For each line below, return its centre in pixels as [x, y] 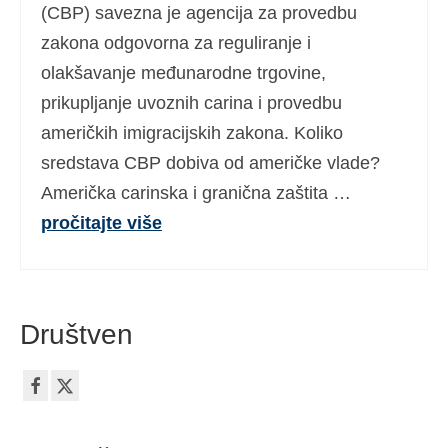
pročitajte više [101, 223]
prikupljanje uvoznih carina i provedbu [191, 103]
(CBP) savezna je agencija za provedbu [199, 13]
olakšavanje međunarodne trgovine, [183, 73]
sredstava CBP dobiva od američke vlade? [210, 163]
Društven [76, 334]
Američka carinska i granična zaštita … [196, 193]
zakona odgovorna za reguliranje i [176, 43]
